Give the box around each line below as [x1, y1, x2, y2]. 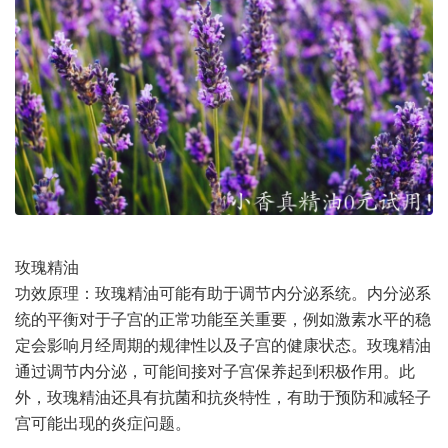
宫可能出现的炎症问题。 [15, 411, 191, 434]
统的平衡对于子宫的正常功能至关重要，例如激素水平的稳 [15, 307, 431, 330]
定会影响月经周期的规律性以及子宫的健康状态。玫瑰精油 [15, 333, 431, 356]
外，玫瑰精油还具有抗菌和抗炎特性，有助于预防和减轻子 [15, 385, 431, 408]
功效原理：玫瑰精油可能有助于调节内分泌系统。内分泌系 [15, 281, 431, 304]
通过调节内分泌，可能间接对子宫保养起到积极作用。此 [15, 359, 415, 382]
